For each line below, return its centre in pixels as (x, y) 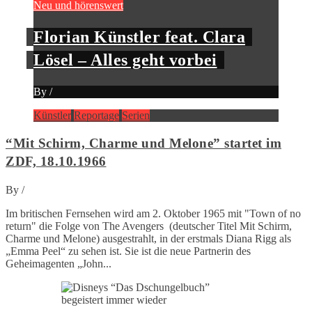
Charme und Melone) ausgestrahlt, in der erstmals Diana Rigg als (148, 238)
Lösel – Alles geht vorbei (125, 60)
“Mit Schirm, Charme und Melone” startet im (143, 143)
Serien (136, 115)
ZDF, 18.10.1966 (56, 162)
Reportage (96, 115)
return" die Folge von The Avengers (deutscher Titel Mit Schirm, (149, 226)
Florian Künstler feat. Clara (139, 37)
